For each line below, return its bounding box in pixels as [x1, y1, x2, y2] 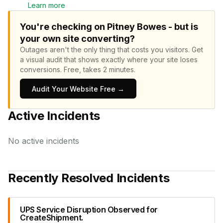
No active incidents [8, 136, 79, 146]
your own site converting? [20, 33, 135, 44]
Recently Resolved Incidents [8, 171, 170, 185]
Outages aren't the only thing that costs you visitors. [20, 45, 192, 54]
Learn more [28, 1, 65, 9]
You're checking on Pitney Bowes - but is [20, 21, 198, 32]
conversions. [20, 65, 64, 74]
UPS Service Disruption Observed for [20, 205, 158, 215]
